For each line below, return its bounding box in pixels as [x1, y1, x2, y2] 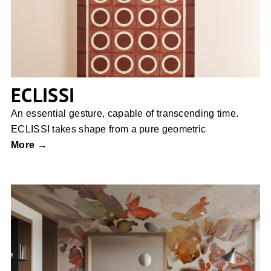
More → [11, 140, 47, 151]
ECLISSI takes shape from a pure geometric [11, 124, 206, 135]
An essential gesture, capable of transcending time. [11, 108, 239, 119]
